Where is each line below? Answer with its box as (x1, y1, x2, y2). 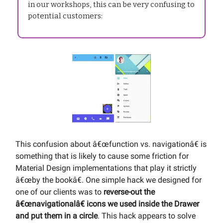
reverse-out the (104, 187, 155, 197)
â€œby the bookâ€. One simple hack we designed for (15, 175, 202, 185)
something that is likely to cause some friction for (15, 151, 189, 161)
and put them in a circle (15, 211, 98, 221)
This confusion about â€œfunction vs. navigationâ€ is (15, 139, 207, 149)
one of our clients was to (15, 187, 104, 197)
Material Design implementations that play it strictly (15, 163, 197, 173)
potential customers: (28, 11, 103, 21)
